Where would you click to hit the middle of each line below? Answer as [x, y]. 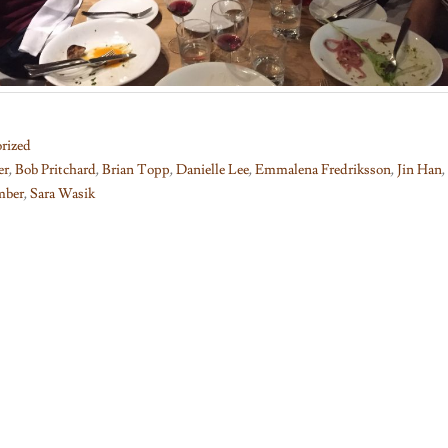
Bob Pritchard [55, 170]
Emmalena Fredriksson [323, 170]
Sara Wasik [62, 194]
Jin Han [419, 170]
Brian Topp [136, 170]
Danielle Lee [212, 170]
